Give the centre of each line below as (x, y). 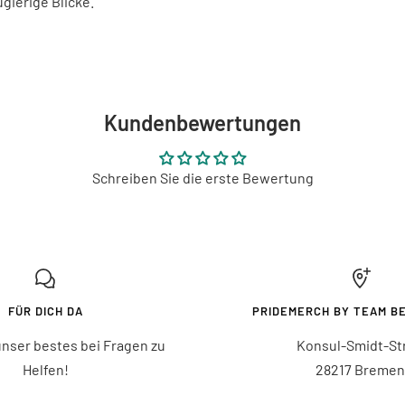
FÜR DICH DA (45, 311)
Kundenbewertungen (202, 122)
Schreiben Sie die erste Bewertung (202, 178)
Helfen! (45, 369)
